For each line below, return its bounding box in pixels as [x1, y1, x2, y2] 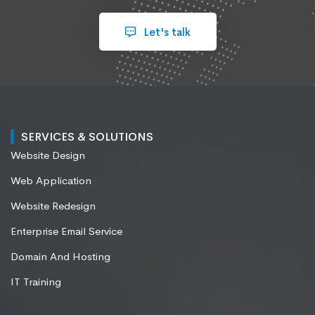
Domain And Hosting [11, 249, 110, 263]
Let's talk [141, 25, 191, 39]
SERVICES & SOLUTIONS [21, 129, 153, 144]
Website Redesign [11, 198, 96, 212]
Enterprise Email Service [11, 224, 122, 238]
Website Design [11, 148, 85, 162]
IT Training [11, 274, 61, 288]
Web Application [11, 173, 91, 187]
